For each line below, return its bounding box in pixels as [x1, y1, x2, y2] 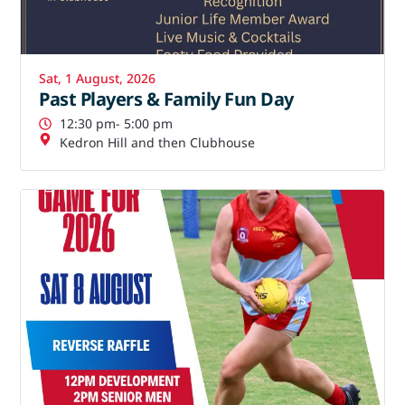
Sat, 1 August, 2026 [39, 70, 156, 88]
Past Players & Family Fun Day [39, 87, 294, 112]
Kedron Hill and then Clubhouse [59, 134, 255, 152]
